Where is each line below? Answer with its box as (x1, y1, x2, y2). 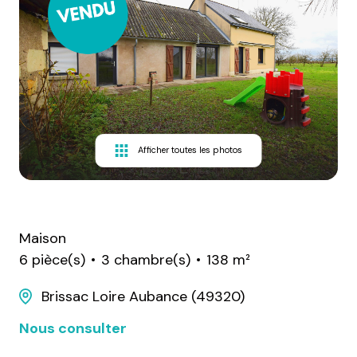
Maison (19, 228, 66, 248)
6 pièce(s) (19, 249, 85, 269)
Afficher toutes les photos (137, 144, 242, 156)
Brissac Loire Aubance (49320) (41, 286, 245, 306)
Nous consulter (19, 318, 127, 338)
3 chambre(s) (101, 249, 190, 269)
